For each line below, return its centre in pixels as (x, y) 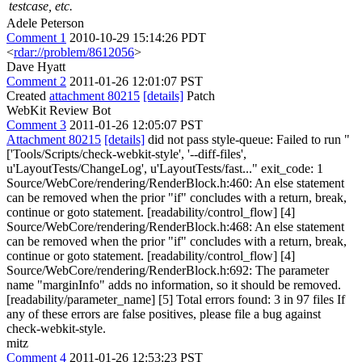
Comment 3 (36, 125)
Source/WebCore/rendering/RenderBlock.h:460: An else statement (175, 183)
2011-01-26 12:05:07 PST (136, 125)
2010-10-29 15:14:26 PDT (138, 38)
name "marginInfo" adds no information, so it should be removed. (174, 285)
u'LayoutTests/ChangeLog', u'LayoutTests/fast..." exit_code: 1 (165, 168)
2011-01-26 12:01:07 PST (136, 81)
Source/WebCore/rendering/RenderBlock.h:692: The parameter (168, 270)
